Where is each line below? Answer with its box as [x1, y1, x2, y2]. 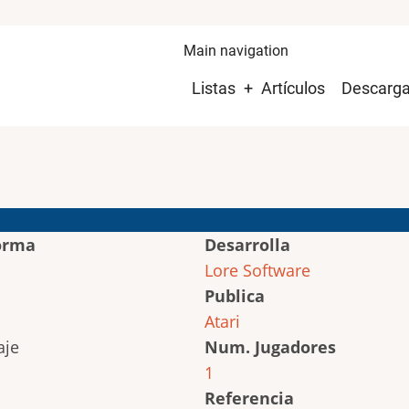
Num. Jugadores [204, 336, 336, 358]
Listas [192, 79, 236, 98]
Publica [204, 285, 265, 307]
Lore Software [204, 259, 310, 281]
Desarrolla [204, 234, 290, 256]
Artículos [261, 79, 325, 98]
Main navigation [184, 42, 288, 59]
